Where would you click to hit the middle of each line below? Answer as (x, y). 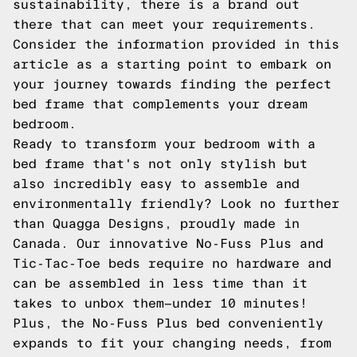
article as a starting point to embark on (172, 64)
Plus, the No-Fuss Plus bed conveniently (168, 323)
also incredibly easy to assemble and (156, 184)
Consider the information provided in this (176, 44)
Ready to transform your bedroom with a (164, 144)
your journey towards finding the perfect (172, 84)
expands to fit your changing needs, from (172, 343)
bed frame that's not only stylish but (160, 164)
